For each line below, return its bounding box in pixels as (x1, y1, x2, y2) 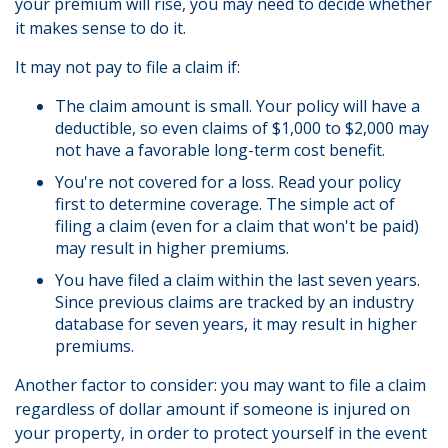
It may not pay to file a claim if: (15, 56, 240, 78)
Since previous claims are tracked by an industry (55, 291, 414, 313)
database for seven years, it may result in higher (55, 313, 417, 335)
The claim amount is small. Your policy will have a (55, 95, 420, 117)
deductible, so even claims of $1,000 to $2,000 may (55, 117, 429, 139)
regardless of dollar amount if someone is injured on (15, 398, 410, 420)
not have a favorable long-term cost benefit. (55, 139, 385, 161)
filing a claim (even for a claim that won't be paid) (55, 215, 419, 237)
